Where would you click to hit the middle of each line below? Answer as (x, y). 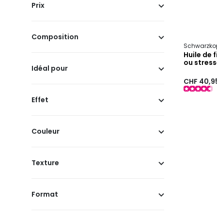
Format (45, 194)
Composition (55, 37)
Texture (45, 163)
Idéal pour (50, 69)
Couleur (46, 132)
